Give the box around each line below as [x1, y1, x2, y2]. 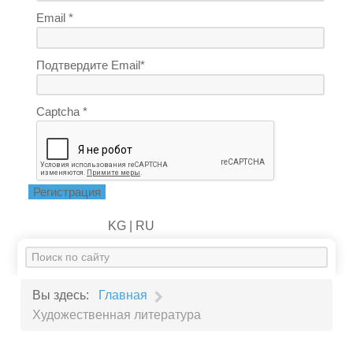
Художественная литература [32, 307, 202, 321]
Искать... [25, 249, 76, 263]
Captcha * [36, 105, 88, 119]
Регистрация [33, 184, 102, 199]
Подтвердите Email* [36, 58, 146, 72]
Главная [98, 288, 148, 303]
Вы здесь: [32, 288, 96, 303]
